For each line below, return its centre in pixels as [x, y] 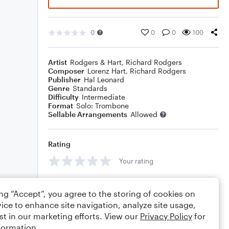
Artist [58, 62]
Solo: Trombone [102, 106]
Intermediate [104, 97]
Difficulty [63, 97]
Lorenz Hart [107, 71]
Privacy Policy [166, 216]
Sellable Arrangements [88, 114]
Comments [67, 184]
